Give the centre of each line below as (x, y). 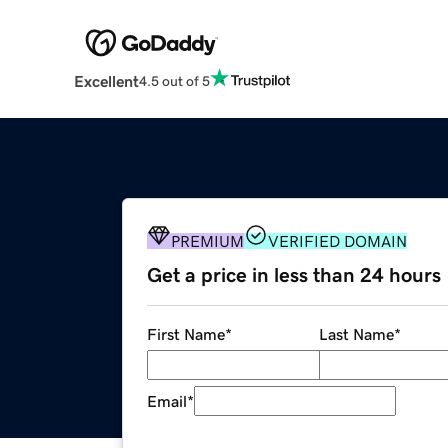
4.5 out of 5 (174, 80)
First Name (186, 334)
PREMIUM (207, 241)
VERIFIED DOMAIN (337, 241)
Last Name (356, 334)
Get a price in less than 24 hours (294, 275)
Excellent (106, 81)
